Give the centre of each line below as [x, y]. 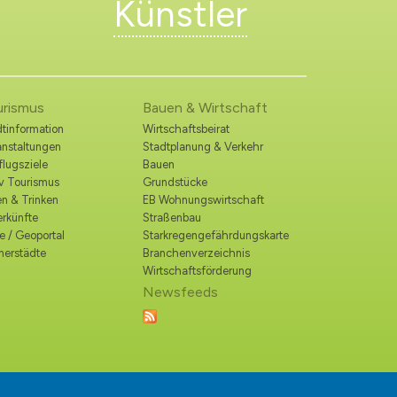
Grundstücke [175, 183]
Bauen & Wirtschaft [205, 107]
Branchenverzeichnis [196, 253]
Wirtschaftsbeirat [186, 129]
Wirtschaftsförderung [197, 271]
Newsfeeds [180, 292]
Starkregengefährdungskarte [216, 236]
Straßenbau [172, 218]
